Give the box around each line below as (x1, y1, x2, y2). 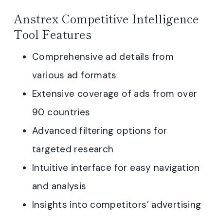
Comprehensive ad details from (32, 51, 174, 63)
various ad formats (32, 69, 117, 82)
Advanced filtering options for (32, 125, 167, 137)
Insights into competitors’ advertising (32, 199, 201, 211)
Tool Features (14, 25, 91, 43)
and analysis (32, 180, 87, 193)
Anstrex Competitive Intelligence (14, 10, 199, 27)
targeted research (32, 143, 114, 156)
